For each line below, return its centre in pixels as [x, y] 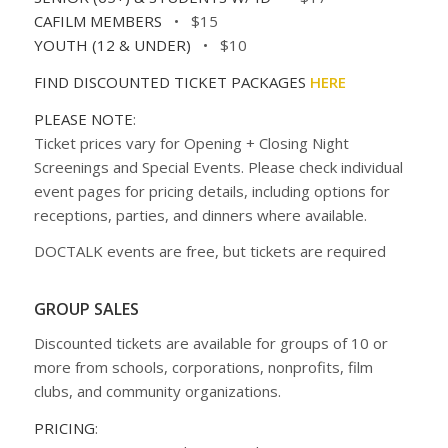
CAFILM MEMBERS [97, 21]
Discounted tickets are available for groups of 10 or [210, 342]
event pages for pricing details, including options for [211, 190]
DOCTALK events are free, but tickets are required [209, 251]
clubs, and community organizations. [157, 390]
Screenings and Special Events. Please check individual [218, 166]
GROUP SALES [86, 309]
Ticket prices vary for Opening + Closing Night [191, 142]
